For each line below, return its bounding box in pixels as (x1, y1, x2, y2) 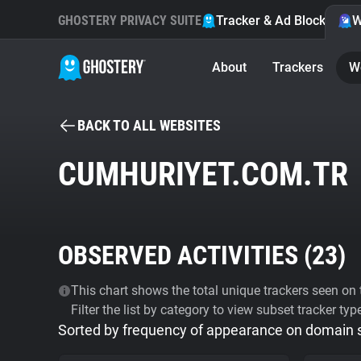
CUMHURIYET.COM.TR (58, 156, 348, 193)
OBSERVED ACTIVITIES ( (58, 240, 312, 271)
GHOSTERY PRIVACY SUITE (58, 13, 201, 28)
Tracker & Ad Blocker (216, 13, 338, 28)
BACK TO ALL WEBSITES (77, 117, 221, 134)
